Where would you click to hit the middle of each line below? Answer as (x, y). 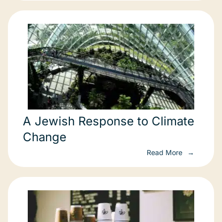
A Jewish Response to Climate (109, 121)
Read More (166, 153)
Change (45, 137)
